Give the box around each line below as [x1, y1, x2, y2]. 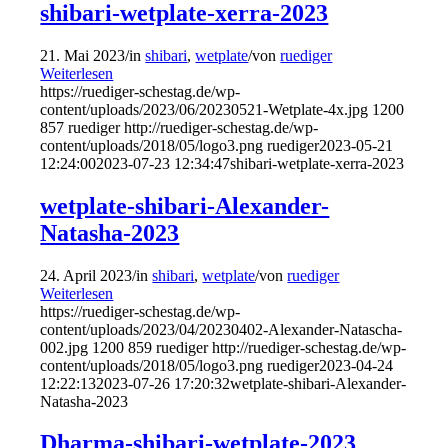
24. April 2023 [40, 266, 133, 284]
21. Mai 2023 [40, 46, 126, 64]
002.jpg [40, 338, 89, 356]
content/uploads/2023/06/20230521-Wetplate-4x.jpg [40, 100, 369, 118]
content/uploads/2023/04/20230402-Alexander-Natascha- [40, 320, 403, 338]
